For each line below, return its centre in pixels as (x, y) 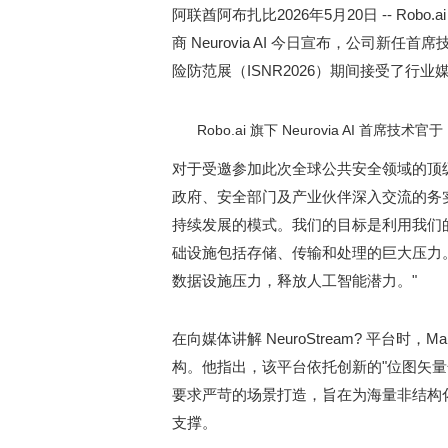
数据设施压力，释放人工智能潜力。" (294, 280)
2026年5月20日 (327, 14)
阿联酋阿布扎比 (224, 14)
